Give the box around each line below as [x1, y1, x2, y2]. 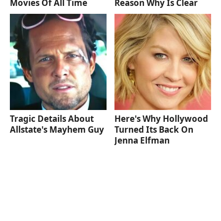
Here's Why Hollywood [114, 113, 209, 125]
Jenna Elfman [114, 135, 170, 147]
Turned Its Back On [114, 124, 194, 136]
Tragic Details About [10, 113, 94, 125]
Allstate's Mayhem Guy [10, 124, 104, 136]
